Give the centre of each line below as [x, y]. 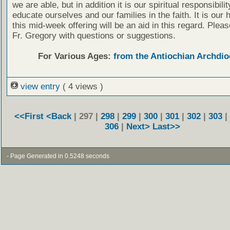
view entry [40, 86]
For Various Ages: [75, 56]
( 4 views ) [83, 86]
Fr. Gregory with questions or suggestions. [94, 36]
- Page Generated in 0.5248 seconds [58, 156]
